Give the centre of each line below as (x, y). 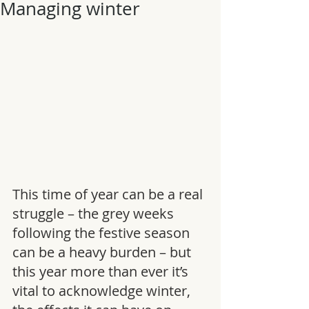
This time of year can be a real (109, 194)
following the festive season (103, 233)
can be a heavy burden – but (103, 252)
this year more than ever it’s (102, 271)
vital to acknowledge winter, (103, 291)
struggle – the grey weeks (95, 213)
